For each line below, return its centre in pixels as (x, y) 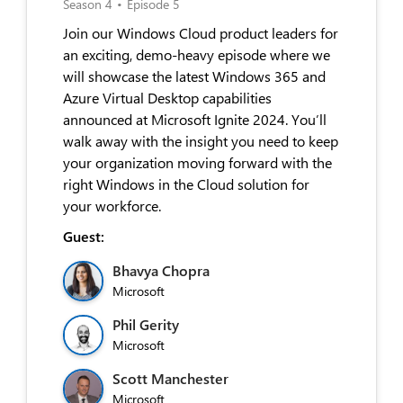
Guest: (84, 236)
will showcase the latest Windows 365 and (194, 76)
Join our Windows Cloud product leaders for (201, 32)
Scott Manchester (170, 378)
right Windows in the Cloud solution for (186, 184)
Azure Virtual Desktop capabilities (167, 97)
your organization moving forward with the (197, 162)
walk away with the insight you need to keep (201, 140)
